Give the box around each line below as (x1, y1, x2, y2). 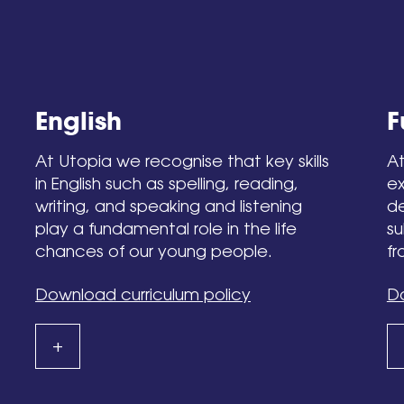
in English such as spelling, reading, (35, 174, 299, 193)
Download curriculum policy (35, 285, 252, 305)
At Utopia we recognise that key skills (35, 151, 330, 170)
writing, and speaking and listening (35, 197, 303, 216)
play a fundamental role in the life (35, 219, 298, 238)
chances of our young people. (35, 242, 273, 261)
